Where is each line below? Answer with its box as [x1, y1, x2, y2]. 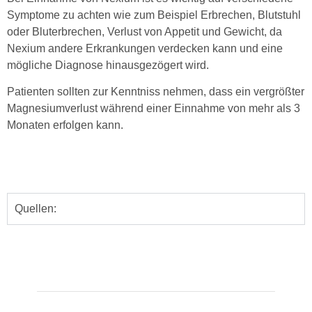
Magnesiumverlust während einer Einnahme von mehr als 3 [7, 102, 300, 115]
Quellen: [15, 202, 56, 214]
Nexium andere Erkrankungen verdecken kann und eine [7, 42, 283, 55]
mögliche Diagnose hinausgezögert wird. [7, 59, 209, 72]
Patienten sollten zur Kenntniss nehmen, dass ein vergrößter [7, 86, 304, 98]
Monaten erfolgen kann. [7, 119, 123, 132]
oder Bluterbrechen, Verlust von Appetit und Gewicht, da [7, 26, 282, 38]
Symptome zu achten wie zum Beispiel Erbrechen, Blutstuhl [7, 9, 301, 22]
